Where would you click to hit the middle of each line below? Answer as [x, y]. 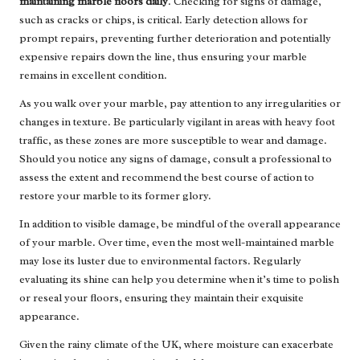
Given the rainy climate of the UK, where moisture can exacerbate [176, 345]
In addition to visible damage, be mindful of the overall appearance [180, 224]
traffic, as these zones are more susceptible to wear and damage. [173, 141]
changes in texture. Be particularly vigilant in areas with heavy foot [177, 122]
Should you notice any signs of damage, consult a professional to [176, 159]
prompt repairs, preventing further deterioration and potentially [175, 39]
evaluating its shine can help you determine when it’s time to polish [179, 280]
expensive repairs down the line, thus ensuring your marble [163, 57]
